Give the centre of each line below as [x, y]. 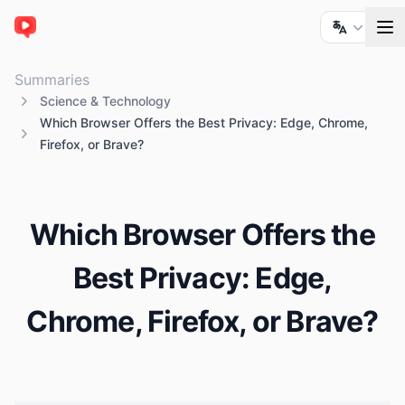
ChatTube [47, 37]
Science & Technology [105, 101]
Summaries [52, 80]
